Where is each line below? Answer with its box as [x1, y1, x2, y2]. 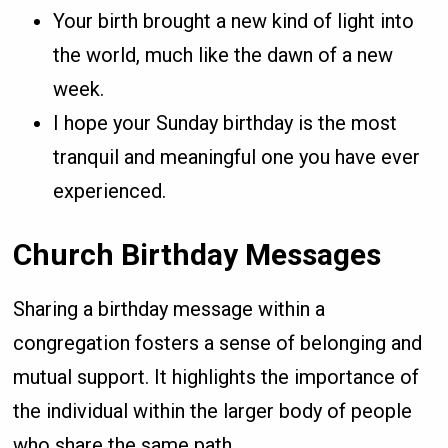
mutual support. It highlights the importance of [13, 365, 420, 390]
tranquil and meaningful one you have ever [53, 145, 421, 170]
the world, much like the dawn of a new [53, 43, 394, 68]
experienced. [53, 179, 167, 204]
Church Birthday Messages [13, 237, 382, 273]
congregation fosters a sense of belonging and [13, 331, 423, 356]
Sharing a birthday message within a [13, 297, 326, 322]
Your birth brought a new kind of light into [53, 9, 415, 34]
